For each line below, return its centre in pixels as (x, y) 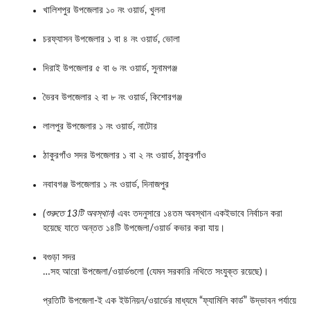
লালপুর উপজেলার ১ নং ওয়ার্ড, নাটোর (100, 126)
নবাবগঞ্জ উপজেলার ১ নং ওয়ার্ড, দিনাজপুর (106, 184)
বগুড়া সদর (59, 257)
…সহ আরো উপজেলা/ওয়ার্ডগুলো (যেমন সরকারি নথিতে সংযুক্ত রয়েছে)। (156, 272)
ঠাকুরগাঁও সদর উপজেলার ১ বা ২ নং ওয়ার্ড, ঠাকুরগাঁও (125, 155)
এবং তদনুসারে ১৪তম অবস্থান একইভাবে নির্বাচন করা (199, 213)
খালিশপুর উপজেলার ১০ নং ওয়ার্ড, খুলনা (104, 10)
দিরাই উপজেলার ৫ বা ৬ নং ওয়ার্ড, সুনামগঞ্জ (110, 68)
